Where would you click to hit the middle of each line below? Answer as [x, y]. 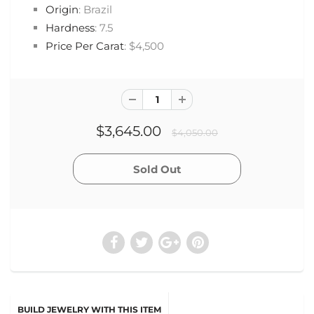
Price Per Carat [85, 46]
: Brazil [95, 9]
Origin [62, 9]
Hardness [70, 28]
